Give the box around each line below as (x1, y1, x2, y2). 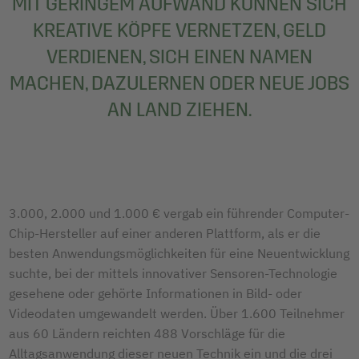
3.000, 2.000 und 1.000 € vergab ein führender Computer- (9, 204, 349, 221)
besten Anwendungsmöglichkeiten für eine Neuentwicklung (9, 244, 349, 261)
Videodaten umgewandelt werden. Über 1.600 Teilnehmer (9, 305, 345, 321)
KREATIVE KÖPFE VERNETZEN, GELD (33, 18, 326, 42)
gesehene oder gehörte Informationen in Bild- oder (9, 284, 302, 301)
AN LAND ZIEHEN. (107, 98, 252, 121)
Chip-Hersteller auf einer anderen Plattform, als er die (9, 224, 321, 241)
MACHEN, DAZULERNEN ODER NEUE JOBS (10, 71, 349, 95)
